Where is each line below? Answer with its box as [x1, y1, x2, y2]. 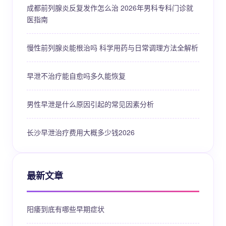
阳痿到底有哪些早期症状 [27, 204, 104, 214]
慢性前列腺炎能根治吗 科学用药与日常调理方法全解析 [27, 42, 198, 52]
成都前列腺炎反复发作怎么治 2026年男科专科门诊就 [27, 3, 193, 13]
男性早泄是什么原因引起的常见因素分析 [27, 99, 154, 109]
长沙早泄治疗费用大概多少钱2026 [27, 127, 135, 137]
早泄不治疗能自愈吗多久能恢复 [27, 71, 126, 81]
